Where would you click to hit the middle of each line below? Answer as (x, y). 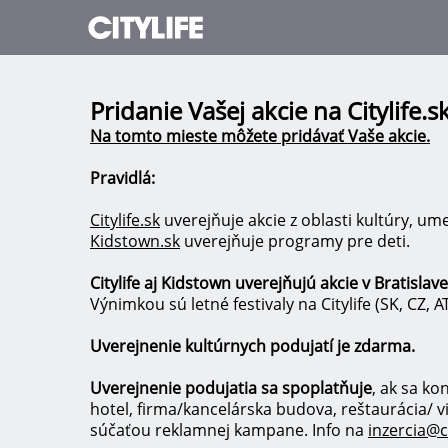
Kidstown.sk (135, 241)
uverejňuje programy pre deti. (295, 241)
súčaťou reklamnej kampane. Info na (229, 430)
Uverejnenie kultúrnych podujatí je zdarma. (252, 346)
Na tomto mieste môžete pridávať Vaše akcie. (260, 136)
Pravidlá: (122, 178)
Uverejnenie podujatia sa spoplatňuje (231, 388)
